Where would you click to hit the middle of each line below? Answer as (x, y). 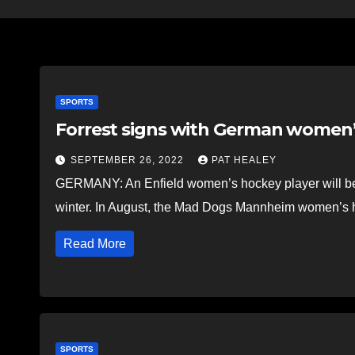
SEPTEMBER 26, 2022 (129, 160)
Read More (95, 243)
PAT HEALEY (244, 160)
